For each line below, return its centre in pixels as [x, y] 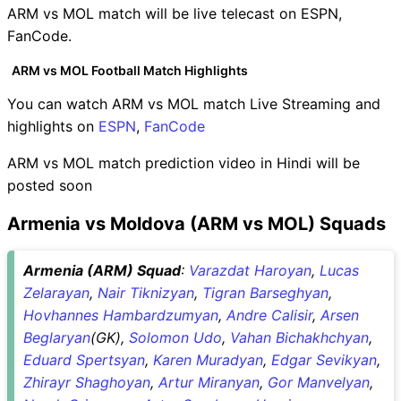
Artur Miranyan [209, 382]
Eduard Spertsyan [84, 359]
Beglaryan [57, 337]
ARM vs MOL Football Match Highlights [130, 70]
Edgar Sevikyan [324, 359]
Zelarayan [56, 292]
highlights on [53, 126]
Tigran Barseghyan [265, 292]
